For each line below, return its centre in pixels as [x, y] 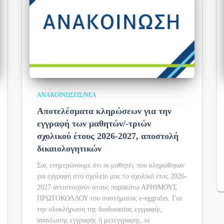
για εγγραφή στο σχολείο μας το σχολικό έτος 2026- [112, 176]
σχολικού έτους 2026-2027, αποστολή [108, 136]
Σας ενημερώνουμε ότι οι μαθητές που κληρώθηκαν [111, 165]
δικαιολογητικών [69, 148]
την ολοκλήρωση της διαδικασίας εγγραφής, [100, 209]
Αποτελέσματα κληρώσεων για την [104, 111]
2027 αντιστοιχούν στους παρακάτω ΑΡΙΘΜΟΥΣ [107, 187]
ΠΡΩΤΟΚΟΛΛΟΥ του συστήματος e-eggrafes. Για [109, 198]
